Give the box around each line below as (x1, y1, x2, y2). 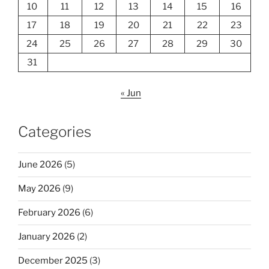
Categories (18, 122, 91, 141)
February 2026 (18, 207, 80, 219)
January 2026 (18, 231, 75, 243)
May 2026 (18, 183, 61, 195)
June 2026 (18, 159, 62, 171)
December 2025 (18, 255, 88, 267)
